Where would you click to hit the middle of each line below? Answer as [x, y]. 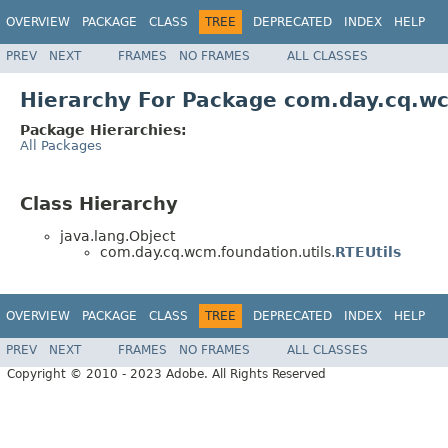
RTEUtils [368, 252]
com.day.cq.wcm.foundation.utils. [217, 252]
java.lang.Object [117, 236]
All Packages [61, 145]
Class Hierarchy [99, 203]
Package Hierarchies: [103, 129]
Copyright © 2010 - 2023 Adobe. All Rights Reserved [166, 374]
